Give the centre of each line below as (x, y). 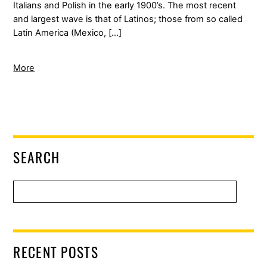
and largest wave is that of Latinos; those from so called (128, 19)
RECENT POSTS (56, 252)
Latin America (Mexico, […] (68, 32)
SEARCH (37, 157)
